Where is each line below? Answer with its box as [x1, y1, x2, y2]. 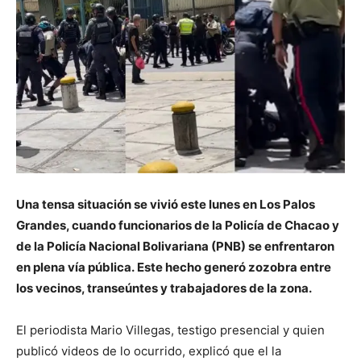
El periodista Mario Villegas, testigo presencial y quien [16, 322, 325, 338]
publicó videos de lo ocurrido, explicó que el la [16, 343, 281, 359]
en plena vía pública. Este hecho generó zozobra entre [16, 259, 331, 276]
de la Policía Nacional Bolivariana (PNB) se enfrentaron [16, 239, 334, 255]
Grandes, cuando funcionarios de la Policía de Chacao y [16, 218, 339, 234]
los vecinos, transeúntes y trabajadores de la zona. [16, 280, 312, 297]
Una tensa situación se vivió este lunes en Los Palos [16, 197, 315, 213]
